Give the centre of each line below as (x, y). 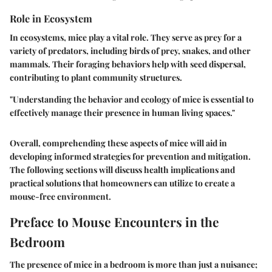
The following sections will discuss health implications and (122, 169)
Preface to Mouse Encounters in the (114, 221)
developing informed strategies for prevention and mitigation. (130, 156)
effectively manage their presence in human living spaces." (122, 112)
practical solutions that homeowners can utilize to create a (122, 183)
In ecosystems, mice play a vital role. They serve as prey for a (126, 37)
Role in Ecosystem (51, 18)
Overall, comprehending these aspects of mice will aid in (118, 143)
